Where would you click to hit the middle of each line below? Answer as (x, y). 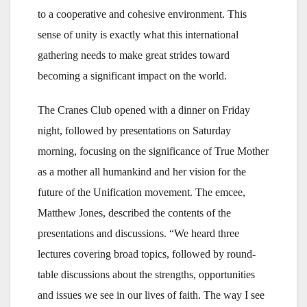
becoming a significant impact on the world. (132, 76)
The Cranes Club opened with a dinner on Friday (144, 110)
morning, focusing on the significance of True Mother (153, 151)
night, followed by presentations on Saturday (134, 131)
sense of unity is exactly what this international (138, 35)
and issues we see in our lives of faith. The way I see (151, 295)
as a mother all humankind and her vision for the (142, 172)
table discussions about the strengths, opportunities (146, 275)
